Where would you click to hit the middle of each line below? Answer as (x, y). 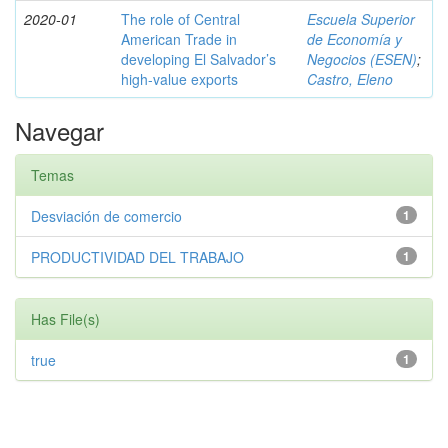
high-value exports (179, 79)
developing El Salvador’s (198, 59)
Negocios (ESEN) (362, 59)
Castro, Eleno (350, 79)
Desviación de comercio (106, 216)
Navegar (59, 130)
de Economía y (354, 39)
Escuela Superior (361, 19)
